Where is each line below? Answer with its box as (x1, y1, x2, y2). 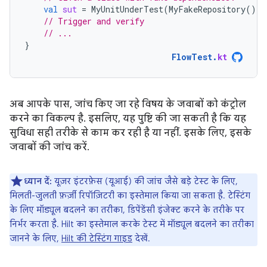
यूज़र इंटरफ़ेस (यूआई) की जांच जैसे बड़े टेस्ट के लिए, (52, 175, 238, 187)
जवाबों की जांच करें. (10, 141, 89, 153)
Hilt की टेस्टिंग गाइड (61, 232, 132, 244)
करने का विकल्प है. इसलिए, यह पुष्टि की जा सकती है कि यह (10, 112, 246, 125)
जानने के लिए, (10, 232, 61, 244)
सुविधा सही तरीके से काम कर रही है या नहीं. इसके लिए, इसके (10, 126, 252, 139)
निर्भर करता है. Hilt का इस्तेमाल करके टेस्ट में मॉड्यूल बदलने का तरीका (10, 218, 254, 229)
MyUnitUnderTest (91, 3, 163, 15)
